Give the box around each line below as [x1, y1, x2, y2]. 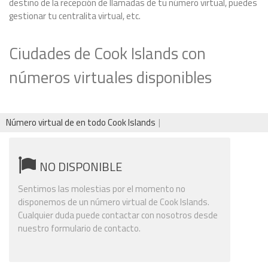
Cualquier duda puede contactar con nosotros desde [18, 208, 218, 223]
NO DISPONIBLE [39, 157, 122, 176]
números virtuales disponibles [9, 65, 212, 90]
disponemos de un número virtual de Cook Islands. [18, 195, 209, 209]
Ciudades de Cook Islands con [9, 41, 206, 66]
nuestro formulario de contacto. [18, 221, 141, 236]
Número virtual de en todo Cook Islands [6, 115, 156, 130]
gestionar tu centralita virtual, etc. [9, 9, 141, 23]
